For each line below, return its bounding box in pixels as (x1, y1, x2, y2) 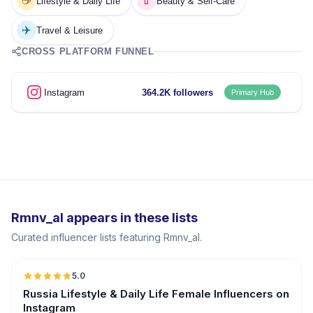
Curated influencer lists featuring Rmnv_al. (11, 231, 202, 243)
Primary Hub (231, 88, 274, 96)
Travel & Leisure (36, 24, 103, 36)
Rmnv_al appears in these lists (11, 210, 198, 225)
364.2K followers (142, 87, 213, 98)
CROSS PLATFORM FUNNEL (22, 46, 154, 57)
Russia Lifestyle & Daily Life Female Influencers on (23, 287, 289, 300)
